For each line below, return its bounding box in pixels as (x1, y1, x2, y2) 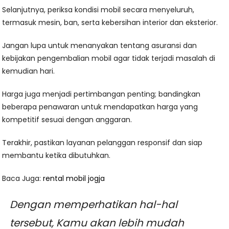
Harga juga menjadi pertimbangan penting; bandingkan (2, 89, 201, 100)
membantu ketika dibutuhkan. (2, 150, 111, 161)
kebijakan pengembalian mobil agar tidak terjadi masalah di (2, 53, 216, 64)
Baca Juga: (2, 173, 43, 184)
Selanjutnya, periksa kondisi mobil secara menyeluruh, (2, 5, 195, 15)
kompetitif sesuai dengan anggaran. (2, 114, 132, 125)
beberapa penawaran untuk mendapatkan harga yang (2, 102, 198, 112)
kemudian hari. (2, 66, 55, 77)
